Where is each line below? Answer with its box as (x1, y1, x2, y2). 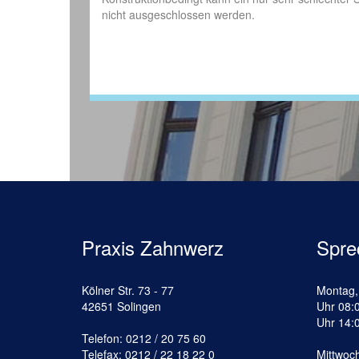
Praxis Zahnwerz (82, 233, 224, 262)
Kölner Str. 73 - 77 (82, 282, 174, 299)
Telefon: (82, 330, 126, 347)
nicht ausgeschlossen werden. (102, 6, 255, 22)
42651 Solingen (82, 298, 161, 315)
